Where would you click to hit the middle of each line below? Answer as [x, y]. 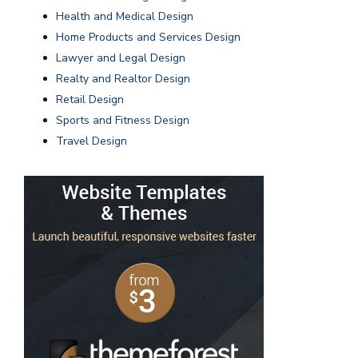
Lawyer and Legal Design [121, 58]
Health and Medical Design [125, 17]
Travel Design [91, 141]
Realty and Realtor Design [123, 79]
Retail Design [90, 100]
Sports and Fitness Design [123, 121]
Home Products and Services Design [148, 38]
